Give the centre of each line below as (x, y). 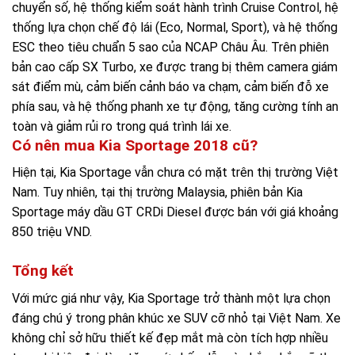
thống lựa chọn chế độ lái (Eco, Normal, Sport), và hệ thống (175, 27)
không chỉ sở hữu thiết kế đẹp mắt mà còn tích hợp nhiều (170, 338)
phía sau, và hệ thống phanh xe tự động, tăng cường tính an (175, 106)
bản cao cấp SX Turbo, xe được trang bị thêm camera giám (175, 67)
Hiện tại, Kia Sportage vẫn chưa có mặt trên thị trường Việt (175, 173)
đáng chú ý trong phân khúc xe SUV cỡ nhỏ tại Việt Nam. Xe (176, 318)
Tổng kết (45, 271)
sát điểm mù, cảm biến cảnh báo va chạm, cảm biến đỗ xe (170, 86)
